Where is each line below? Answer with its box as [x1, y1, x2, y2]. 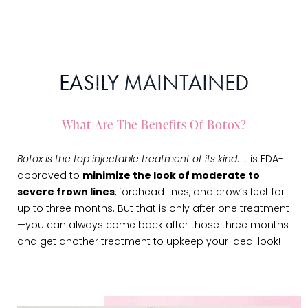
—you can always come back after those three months [17, 221, 289, 232]
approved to [17, 171, 82, 182]
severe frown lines [17, 188, 115, 199]
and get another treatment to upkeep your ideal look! [17, 237, 280, 248]
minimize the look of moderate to [82, 171, 260, 182]
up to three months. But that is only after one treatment [17, 204, 289, 215]
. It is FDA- [237, 155, 283, 166]
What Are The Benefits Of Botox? [61, 115, 247, 133]
